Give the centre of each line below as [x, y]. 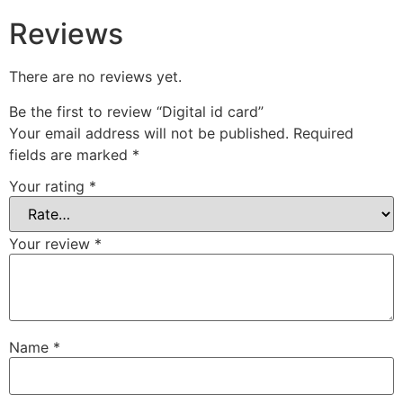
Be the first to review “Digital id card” [136, 111]
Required [323, 133]
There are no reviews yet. [95, 77]
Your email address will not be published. [149, 133]
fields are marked [71, 154]
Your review [52, 244]
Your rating [49, 187]
